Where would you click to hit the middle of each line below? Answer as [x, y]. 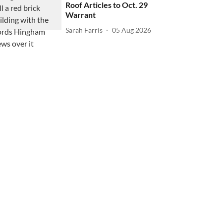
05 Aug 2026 [132, 30]
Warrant [81, 15]
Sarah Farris [84, 30]
